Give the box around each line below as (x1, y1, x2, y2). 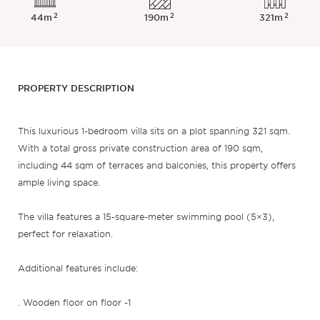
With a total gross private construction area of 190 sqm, (17, 143, 263, 154)
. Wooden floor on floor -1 (17, 297, 131, 309)
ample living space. (17, 177, 100, 189)
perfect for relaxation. (17, 229, 116, 240)
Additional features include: (17, 263, 138, 274)
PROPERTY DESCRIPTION (17, 82, 134, 94)
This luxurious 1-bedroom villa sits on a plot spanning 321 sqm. (17, 126, 290, 137)
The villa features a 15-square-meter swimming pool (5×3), (17, 211, 274, 223)
